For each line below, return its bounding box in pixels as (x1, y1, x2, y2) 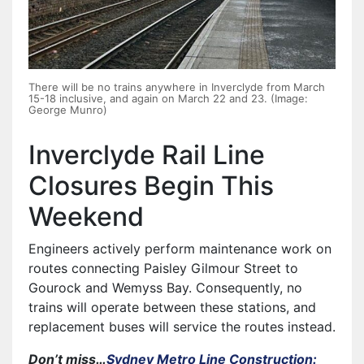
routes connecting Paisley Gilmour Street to (28, 259, 298, 276)
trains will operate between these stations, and (28, 298, 316, 315)
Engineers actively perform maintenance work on (28, 240, 331, 257)
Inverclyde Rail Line (28, 138, 265, 171)
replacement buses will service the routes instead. (28, 318, 336, 335)
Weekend (28, 200, 144, 232)
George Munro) (28, 102, 107, 116)
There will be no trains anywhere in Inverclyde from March (28, 80, 325, 93)
